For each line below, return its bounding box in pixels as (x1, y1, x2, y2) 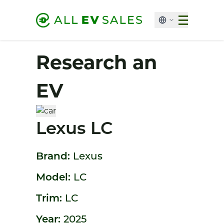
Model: (36, 173, 73, 183)
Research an (36, 50, 157, 74)
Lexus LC (36, 121, 113, 138)
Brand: (36, 152, 73, 162)
